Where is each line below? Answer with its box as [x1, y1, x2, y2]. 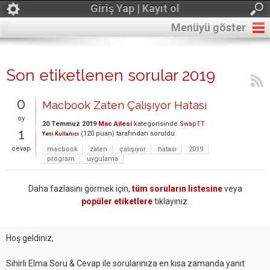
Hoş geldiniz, [6, 233, 54, 243]
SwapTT [180, 120, 205, 128]
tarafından [116, 130, 148, 137]
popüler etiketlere [81, 196, 152, 206]
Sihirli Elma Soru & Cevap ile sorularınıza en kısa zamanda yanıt [6, 259, 245, 268]
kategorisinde [132, 120, 178, 128]
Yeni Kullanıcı [42, 131, 79, 137]
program [47, 155, 75, 163]
